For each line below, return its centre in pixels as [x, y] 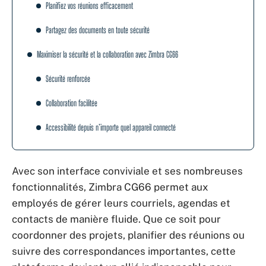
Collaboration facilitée [72, 103]
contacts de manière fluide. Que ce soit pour [116, 219]
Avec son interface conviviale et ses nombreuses [127, 171]
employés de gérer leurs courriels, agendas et [121, 203]
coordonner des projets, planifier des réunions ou [128, 235]
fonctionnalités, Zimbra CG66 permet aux [110, 187]
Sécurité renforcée [68, 78]
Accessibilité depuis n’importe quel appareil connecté [111, 127]
